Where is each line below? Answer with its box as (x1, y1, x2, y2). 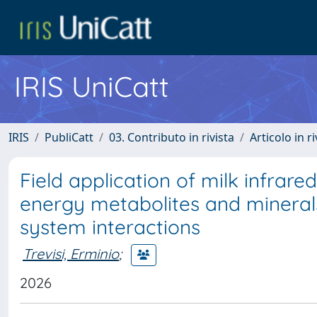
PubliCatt (45, 129, 93, 145)
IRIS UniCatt (14, 69, 169, 104)
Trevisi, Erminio (23, 244, 119, 263)
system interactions (20, 214, 200, 239)
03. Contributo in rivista (109, 129, 234, 145)
